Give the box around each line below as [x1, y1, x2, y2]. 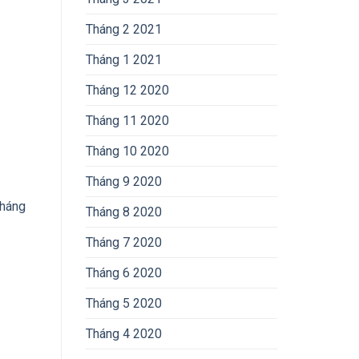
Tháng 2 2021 [86, 22, 162, 38]
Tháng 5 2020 [86, 296, 162, 312]
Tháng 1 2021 [86, 52, 162, 68]
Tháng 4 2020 [86, 326, 162, 342]
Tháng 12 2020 [86, 83, 169, 99]
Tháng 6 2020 [86, 265, 162, 281]
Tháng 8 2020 [86, 204, 162, 220]
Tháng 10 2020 [86, 143, 169, 159]
